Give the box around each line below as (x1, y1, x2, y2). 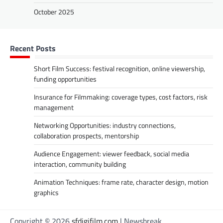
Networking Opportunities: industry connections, (34, 120, 176, 131)
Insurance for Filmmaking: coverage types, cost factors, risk (34, 92, 208, 103)
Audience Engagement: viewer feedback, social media (34, 148, 189, 159)
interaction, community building (34, 159, 126, 170)
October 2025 (34, 6, 74, 17)
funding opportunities (34, 74, 97, 85)
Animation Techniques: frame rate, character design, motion (34, 177, 209, 188)
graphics (34, 187, 59, 198)
